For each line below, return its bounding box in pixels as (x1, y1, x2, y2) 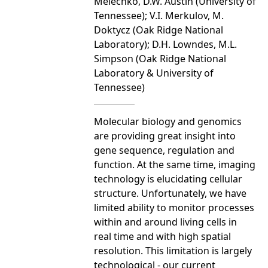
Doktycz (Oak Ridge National (94, 23, 223, 36)
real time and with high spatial (94, 229, 231, 243)
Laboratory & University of (94, 66, 214, 80)
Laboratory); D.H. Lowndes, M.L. (94, 37, 237, 51)
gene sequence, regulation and (94, 143, 234, 157)
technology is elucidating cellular (94, 172, 242, 185)
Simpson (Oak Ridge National (94, 51, 226, 65)
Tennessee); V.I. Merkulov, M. (94, 8, 224, 22)
